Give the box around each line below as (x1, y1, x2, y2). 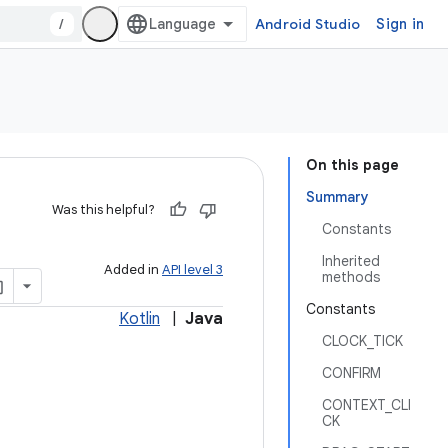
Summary (306, 188, 369, 206)
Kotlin (119, 309, 160, 329)
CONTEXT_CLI (322, 396, 411, 414)
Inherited (322, 252, 380, 270)
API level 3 (162, 261, 223, 278)
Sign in (376, 15, 424, 33)
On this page (306, 156, 399, 174)
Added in (104, 261, 162, 278)
